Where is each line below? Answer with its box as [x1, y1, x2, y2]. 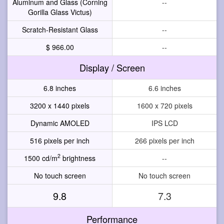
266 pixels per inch [134, 135, 194, 145]
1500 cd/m [24, 152, 57, 163]
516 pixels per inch [30, 135, 89, 145]
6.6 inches [148, 82, 181, 93]
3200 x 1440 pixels [30, 100, 89, 110]
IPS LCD [151, 117, 178, 128]
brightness [60, 152, 95, 163]
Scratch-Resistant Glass [21, 24, 98, 34]
